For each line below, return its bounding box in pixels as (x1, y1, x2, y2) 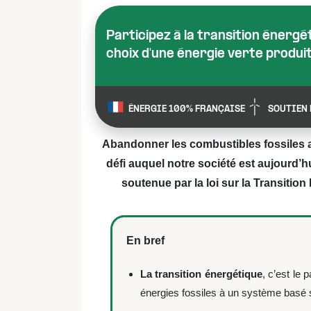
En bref (126, 235, 165, 246)
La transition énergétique (140, 268, 262, 280)
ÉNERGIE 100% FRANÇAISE (128, 105, 245, 114)
